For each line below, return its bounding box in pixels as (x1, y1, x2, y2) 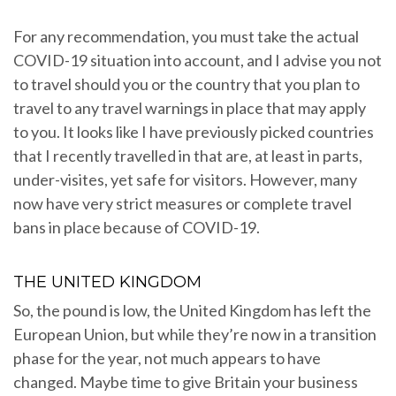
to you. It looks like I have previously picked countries (13, 122, 374, 142)
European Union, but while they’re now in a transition (13, 324, 377, 345)
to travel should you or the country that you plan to (13, 74, 360, 95)
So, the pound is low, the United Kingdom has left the (13, 301, 371, 321)
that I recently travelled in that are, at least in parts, (13, 146, 362, 166)
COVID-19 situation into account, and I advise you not (13, 50, 382, 71)
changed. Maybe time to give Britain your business (13, 372, 358, 392)
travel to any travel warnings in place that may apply (13, 98, 366, 118)
